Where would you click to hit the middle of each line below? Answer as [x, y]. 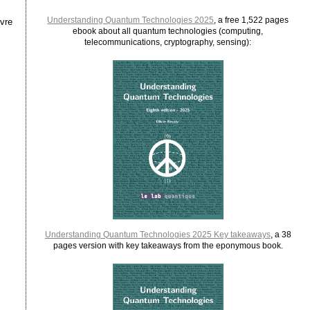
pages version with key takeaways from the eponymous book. [168, 245]
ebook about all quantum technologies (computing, [168, 31]
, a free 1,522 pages [252, 20]
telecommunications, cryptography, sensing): [168, 42]
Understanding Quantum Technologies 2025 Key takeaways [157, 234]
